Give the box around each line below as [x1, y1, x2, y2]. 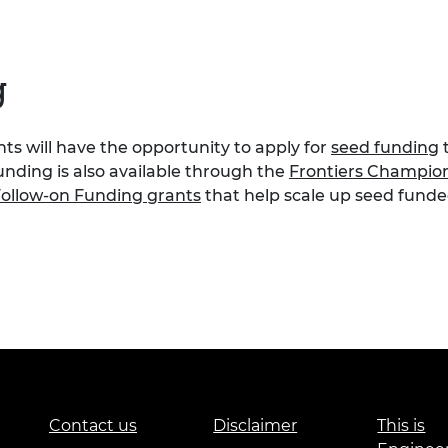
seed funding [331, 138, 439, 158]
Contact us [49, 415, 137, 435]
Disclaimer [213, 415, 298, 435]
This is [377, 415, 426, 435]
